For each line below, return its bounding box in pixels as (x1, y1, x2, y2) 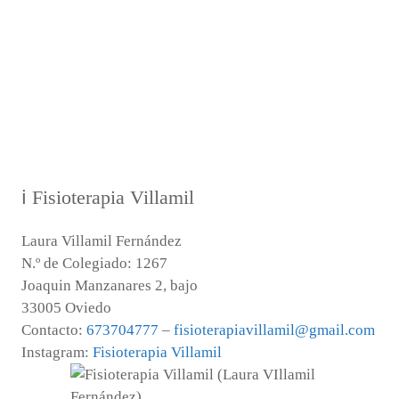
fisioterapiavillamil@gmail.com (174, 322, 375, 338)
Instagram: (21, 344, 93, 361)
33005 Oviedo (21, 299, 111, 316)
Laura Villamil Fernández (21, 232, 182, 249)
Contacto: (21, 322, 86, 338)
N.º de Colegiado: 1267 (21, 255, 167, 272)
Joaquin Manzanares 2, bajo (21, 277, 198, 294)
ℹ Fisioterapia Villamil (21, 186, 194, 208)
